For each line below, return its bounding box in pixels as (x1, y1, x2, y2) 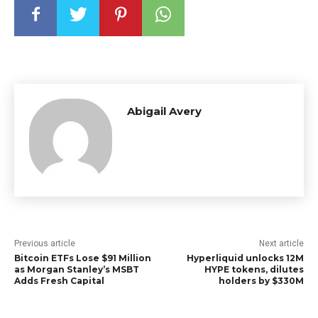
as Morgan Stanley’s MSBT (14, 263, 139, 275)
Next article (258, 238, 304, 248)
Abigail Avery (127, 104, 202, 118)
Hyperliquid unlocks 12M (186, 252, 304, 263)
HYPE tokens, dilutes (204, 263, 304, 275)
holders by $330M (218, 275, 304, 286)
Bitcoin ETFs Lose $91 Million (14, 252, 151, 263)
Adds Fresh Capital (14, 275, 104, 286)
